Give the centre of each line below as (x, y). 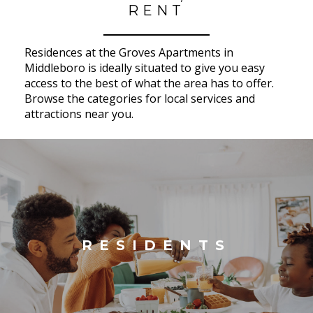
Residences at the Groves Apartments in (129, 52)
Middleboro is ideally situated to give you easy (145, 67)
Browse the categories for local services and (140, 98)
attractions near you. (79, 114)
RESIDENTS (156, 245)
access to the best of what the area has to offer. (149, 83)
